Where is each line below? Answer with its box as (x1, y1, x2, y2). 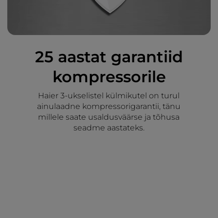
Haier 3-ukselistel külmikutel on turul (38, 91, 180, 100)
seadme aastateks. (73, 123, 145, 132)
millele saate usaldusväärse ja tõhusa (38, 112, 180, 122)
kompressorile (52, 67, 166, 86)
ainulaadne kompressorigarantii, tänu (37, 101, 181, 111)
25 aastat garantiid (35, 47, 183, 66)
